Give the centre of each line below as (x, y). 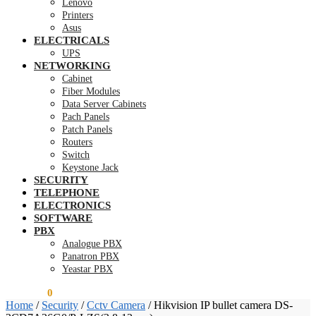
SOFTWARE (63, 218)
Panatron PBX (91, 256)
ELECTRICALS (72, 40)
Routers (77, 142)
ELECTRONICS (72, 205)
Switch (76, 155)
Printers (78, 15)
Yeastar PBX (87, 269)
